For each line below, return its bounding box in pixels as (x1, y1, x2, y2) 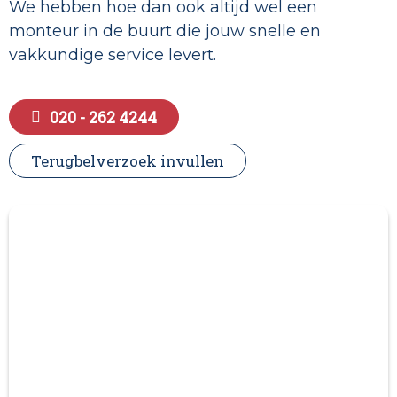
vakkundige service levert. (9, 45, 216, 66)
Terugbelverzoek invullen (31, 151, 224, 172)
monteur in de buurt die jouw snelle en (9, 21, 321, 42)
